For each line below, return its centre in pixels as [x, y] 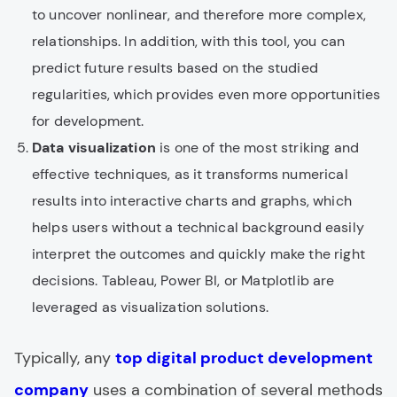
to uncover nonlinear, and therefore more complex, [199, 15]
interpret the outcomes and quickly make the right [198, 254]
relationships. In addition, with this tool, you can [189, 41]
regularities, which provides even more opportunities [206, 94]
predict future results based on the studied [175, 68]
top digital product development [244, 358]
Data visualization [94, 148]
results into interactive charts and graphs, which [192, 201]
